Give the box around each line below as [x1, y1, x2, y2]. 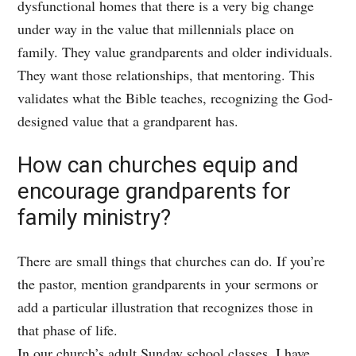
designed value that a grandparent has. [17, 110, 239, 130]
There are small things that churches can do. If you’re [17, 250, 326, 270]
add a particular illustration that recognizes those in [17, 296, 314, 316]
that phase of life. [17, 319, 118, 339]
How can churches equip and [17, 151, 300, 178]
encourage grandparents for [17, 177, 292, 204]
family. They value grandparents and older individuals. [17, 41, 334, 61]
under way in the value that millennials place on [17, 18, 295, 38]
